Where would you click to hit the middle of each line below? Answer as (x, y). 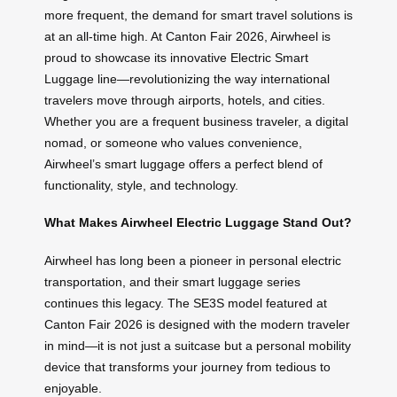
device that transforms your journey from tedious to (187, 367)
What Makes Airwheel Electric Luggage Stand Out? (198, 223)
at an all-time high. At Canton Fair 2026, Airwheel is (187, 36)
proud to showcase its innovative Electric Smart (176, 57)
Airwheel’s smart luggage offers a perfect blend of (183, 163)
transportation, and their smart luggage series (172, 282)
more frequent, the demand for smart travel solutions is (198, 15)
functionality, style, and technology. (141, 185)
